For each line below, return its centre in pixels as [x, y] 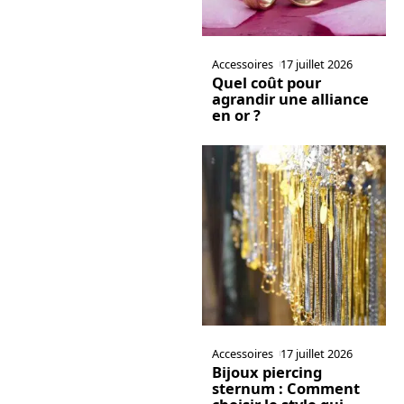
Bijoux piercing [266, 372]
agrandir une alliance [290, 98]
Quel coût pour [266, 82]
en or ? [236, 115]
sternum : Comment [285, 388]
